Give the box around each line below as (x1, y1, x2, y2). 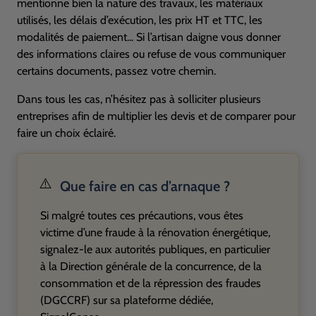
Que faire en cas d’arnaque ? (60, 178, 230, 195)
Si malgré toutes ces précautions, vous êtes (40, 209, 243, 222)
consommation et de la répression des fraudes (40, 276, 261, 290)
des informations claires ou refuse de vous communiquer (17, 47, 286, 61)
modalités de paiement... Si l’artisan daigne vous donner (17, 30, 281, 44)
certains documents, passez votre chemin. (17, 64, 216, 78)
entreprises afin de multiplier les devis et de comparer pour (17, 109, 296, 123)
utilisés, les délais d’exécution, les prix (17, 13, 195, 27)
